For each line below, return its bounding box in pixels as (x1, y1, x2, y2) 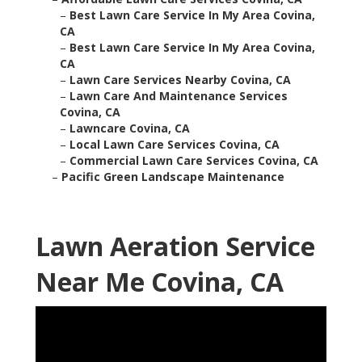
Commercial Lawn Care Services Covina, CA (69, 153, 318, 169)
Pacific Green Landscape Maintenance (61, 169, 284, 185)
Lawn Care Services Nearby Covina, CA (69, 72, 291, 88)
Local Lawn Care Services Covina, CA (69, 137, 280, 153)
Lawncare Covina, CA (69, 120, 190, 137)
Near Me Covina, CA (36, 264, 284, 300)
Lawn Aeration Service (36, 229, 315, 264)
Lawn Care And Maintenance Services (69, 88, 288, 104)
